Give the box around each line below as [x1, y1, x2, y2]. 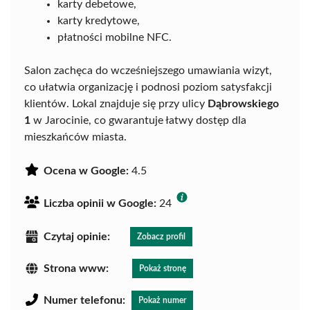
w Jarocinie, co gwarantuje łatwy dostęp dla [30, 114, 246, 126]
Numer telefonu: [44, 294, 125, 306]
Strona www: [44, 262, 109, 274]
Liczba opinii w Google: [44, 197, 156, 209]
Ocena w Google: [44, 165, 129, 176]
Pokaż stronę [139, 264, 186, 273]
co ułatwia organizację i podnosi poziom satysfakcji [24, 81, 272, 93]
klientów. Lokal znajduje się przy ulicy [24, 98, 208, 109]
